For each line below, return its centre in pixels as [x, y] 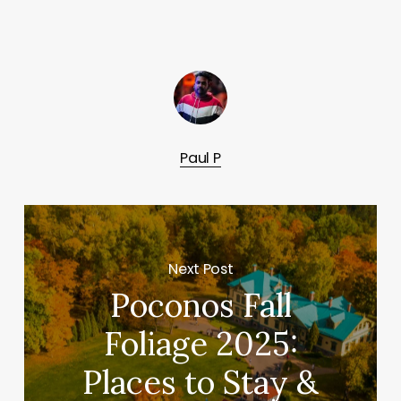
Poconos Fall [200, 306]
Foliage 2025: [200, 344]
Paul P [200, 158]
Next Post [201, 269]
